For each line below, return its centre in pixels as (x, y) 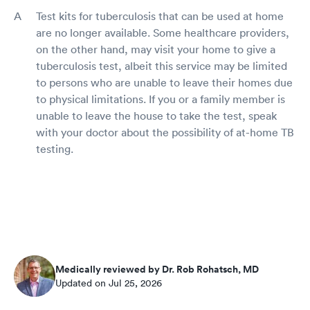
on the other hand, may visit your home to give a (156, 49)
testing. (55, 148)
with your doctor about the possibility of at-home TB (165, 132)
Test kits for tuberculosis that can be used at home (160, 16)
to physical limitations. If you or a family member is (161, 99)
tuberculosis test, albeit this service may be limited (162, 65)
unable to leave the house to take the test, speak (156, 115)
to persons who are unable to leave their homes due (164, 82)
